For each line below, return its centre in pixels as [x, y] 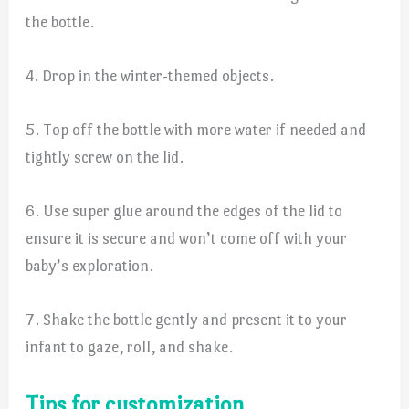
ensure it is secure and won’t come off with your [187, 239]
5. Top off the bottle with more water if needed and [196, 129]
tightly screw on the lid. [105, 157]
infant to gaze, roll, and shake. [130, 347]
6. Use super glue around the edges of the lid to [184, 211]
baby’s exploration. [90, 266]
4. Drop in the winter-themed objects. [150, 75]
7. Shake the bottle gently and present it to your [187, 320]
